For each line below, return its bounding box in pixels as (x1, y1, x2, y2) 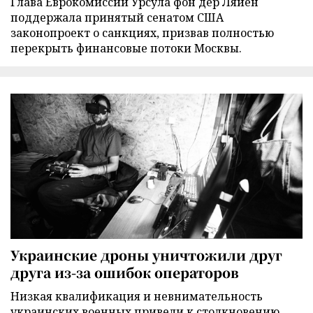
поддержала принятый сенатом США (10, 10, 224, 26)
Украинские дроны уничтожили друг (10, 245, 282, 264)
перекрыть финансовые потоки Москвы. (10, 41, 242, 57)
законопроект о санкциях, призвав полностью (10, 25, 274, 41)
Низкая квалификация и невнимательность (10, 288, 263, 304)
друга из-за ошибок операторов (10, 262, 239, 282)
